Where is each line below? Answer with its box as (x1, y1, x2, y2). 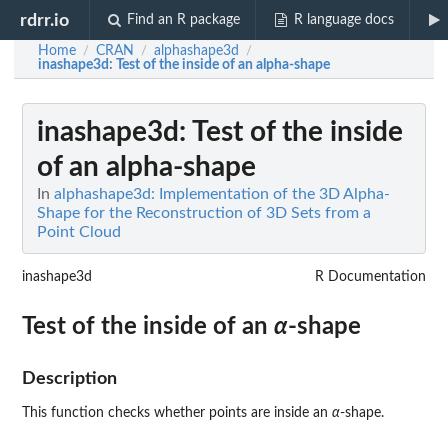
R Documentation (315, 270, 426, 284)
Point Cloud (37, 224, 121, 240)
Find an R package (127, 13, 241, 27)
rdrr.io (20, 11, 70, 29)
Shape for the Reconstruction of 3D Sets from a (37, 205, 371, 221)
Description (22, 370, 117, 387)
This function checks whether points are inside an (22, 406, 332, 420)
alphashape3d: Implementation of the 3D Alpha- (54, 186, 390, 202)
